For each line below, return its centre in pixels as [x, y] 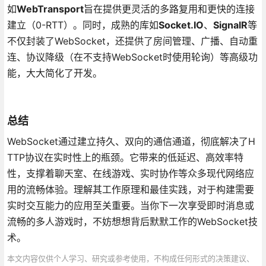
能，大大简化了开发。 [54, 73]
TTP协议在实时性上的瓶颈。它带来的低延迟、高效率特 [125, 157]
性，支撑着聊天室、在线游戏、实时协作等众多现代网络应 [130, 173]
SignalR [230, 25]
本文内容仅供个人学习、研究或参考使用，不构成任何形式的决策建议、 [130, 258]
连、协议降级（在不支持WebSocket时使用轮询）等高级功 [132, 57]
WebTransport [50, 9]
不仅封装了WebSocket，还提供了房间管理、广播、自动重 [132, 41]
